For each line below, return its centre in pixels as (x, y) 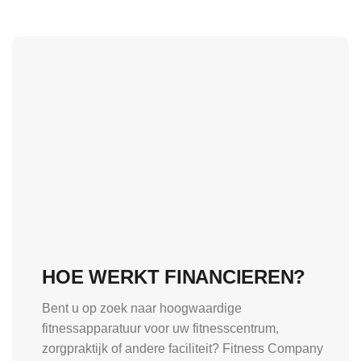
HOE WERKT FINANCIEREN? (174, 276)
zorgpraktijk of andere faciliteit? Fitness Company (183, 348)
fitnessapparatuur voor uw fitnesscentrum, (161, 328)
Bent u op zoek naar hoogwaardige (142, 308)
